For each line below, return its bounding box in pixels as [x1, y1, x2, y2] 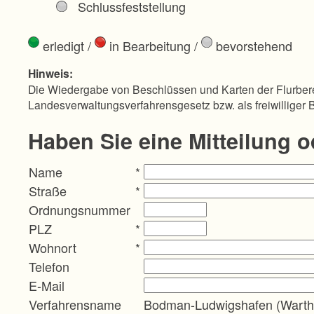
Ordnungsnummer [29, 200, 130, 219]
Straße [29, 181, 67, 200]
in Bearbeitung [106, 36, 191, 55]
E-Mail [29, 275, 64, 294]
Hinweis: [28, 64, 73, 81]
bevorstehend [212, 36, 292, 55]
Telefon [29, 257, 69, 275]
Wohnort [29, 238, 76, 257]
